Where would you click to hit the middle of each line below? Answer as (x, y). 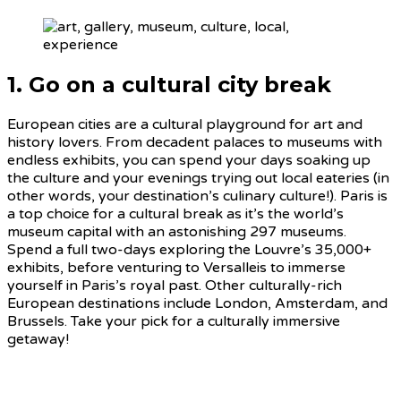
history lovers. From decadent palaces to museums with (195, 142)
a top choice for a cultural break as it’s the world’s (175, 213)
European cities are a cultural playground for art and (185, 124)
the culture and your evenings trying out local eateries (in (198, 178)
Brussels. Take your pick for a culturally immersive (174, 321)
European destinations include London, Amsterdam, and (197, 303)
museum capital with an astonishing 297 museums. (177, 231)
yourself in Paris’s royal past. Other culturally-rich (175, 285)
